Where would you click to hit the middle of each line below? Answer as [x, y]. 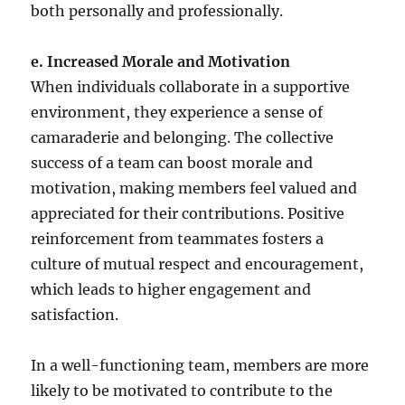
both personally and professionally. [157, 11]
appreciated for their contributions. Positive [188, 214]
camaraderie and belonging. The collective [183, 138]
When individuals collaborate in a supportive [191, 87]
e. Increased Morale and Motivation [161, 62]
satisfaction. [75, 315]
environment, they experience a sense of [177, 113]
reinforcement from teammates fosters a [178, 239]
